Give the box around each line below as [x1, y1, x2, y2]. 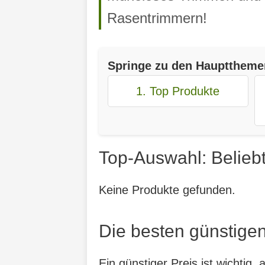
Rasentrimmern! [107, 9, 207, 26]
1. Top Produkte [136, 84, 220, 98]
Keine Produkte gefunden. [99, 183, 235, 196]
